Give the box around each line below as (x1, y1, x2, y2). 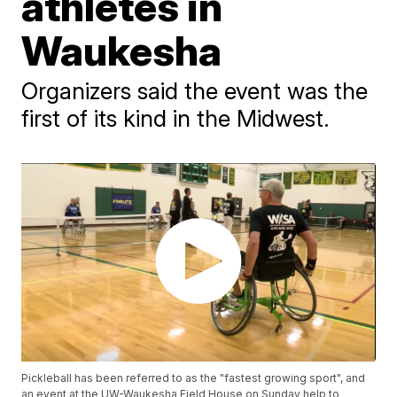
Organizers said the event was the (21, 77, 369, 105)
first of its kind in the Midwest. (21, 105, 331, 132)
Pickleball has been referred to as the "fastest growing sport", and (21, 371, 366, 385)
